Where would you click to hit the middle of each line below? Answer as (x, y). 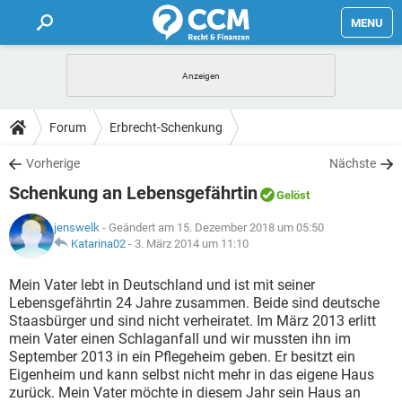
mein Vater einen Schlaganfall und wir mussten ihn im (180, 339)
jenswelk (77, 227)
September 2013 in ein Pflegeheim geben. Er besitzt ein (182, 357)
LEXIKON (36, 206)
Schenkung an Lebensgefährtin (133, 193)
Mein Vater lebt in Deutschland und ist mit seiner (162, 285)
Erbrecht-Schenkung (166, 127)
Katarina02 (98, 244)
